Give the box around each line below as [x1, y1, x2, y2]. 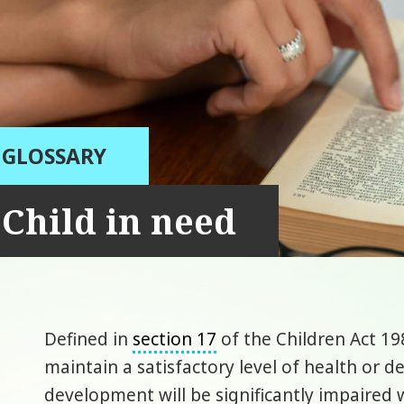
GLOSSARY [2, 141, 107, 170]
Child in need [2, 197, 237, 244]
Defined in [44, 326, 133, 351]
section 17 [133, 326, 217, 351]
